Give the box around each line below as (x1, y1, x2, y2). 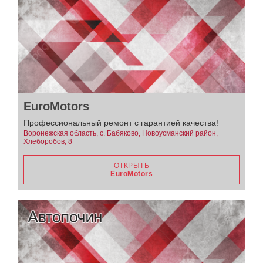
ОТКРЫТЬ (113, 161, 150, 170)
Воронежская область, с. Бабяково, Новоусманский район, (23, 129, 218, 138)
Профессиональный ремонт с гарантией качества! (23, 118, 218, 128)
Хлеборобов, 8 (23, 137, 72, 146)
